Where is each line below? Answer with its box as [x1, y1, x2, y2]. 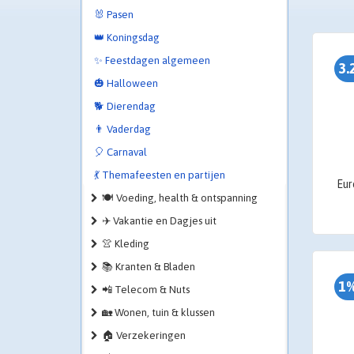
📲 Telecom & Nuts [102, 284, 190, 296]
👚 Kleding [102, 238, 149, 250]
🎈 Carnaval [94, 146, 147, 158]
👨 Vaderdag [94, 123, 151, 135]
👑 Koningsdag [94, 32, 160, 43]
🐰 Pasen [94, 9, 134, 21]
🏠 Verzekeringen [102, 330, 186, 341]
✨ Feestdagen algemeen [94, 55, 210, 66]
